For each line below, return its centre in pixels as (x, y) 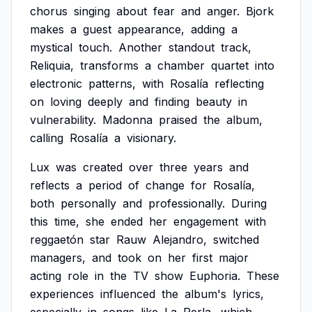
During (249, 203)
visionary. (151, 138)
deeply (105, 102)
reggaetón (57, 240)
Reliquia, (52, 65)
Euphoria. (215, 276)
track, (236, 47)
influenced (128, 294)
